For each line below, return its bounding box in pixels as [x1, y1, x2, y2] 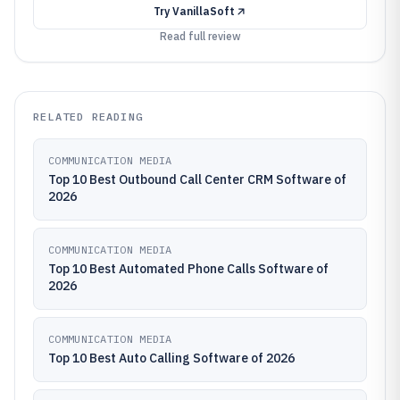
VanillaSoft [171, 4, 235, 18]
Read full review [159, 29, 241, 43]
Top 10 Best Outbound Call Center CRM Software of [48, 171, 276, 187]
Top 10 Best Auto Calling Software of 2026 [48, 350, 295, 366]
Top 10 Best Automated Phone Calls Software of [48, 261, 329, 277]
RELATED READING [33, 110, 143, 123]
